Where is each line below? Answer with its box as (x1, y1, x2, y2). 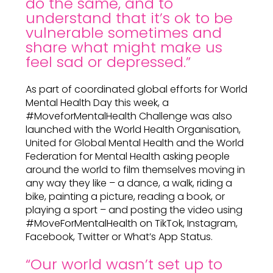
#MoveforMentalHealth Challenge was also (26, 109, 232, 123)
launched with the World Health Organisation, (26, 122, 241, 136)
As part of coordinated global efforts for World (26, 82, 247, 96)
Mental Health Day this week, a (26, 96, 169, 110)
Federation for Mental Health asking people (26, 149, 230, 163)
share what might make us (26, 37, 222, 57)
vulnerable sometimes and (26, 23, 222, 43)
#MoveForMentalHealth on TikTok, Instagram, (26, 216, 238, 230)
